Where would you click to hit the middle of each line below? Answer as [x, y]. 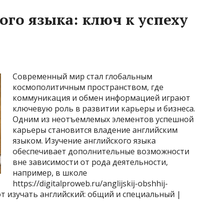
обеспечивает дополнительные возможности [101, 151]
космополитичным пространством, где [88, 87]
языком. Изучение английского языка [85, 141]
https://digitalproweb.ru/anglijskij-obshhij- [90, 183]
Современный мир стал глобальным [82, 76]
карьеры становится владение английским [95, 130]
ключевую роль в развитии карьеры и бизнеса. [104, 109]
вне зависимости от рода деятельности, [90, 162]
